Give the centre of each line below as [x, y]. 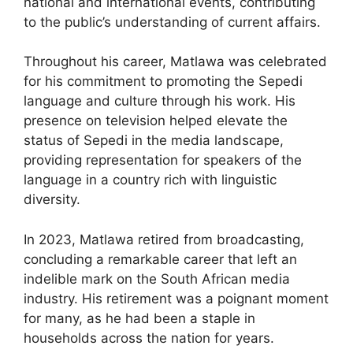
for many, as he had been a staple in [139, 318]
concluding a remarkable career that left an [160, 259]
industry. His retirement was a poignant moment [176, 298]
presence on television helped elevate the [156, 121]
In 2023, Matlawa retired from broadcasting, [164, 239]
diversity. [52, 199]
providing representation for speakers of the [163, 160]
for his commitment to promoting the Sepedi [163, 81]
